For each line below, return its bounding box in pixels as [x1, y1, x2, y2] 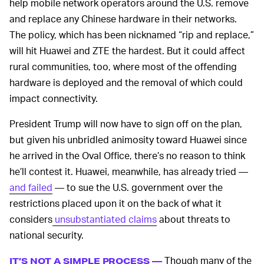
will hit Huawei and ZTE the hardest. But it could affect [9, 44, 245, 57]
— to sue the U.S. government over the [52, 181, 223, 194]
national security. [9, 229, 84, 242]
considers [9, 213, 52, 226]
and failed [9, 181, 52, 194]
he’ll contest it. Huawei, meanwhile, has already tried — [9, 165, 248, 178]
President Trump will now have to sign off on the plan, [9, 117, 242, 130]
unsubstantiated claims [52, 213, 157, 226]
